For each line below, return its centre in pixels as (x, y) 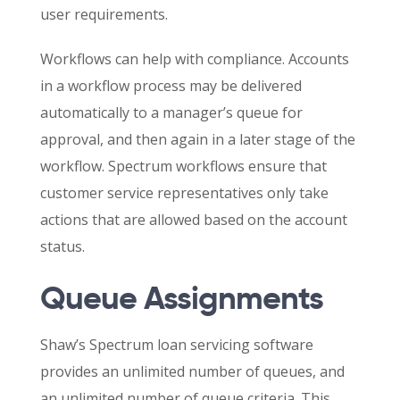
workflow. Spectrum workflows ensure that (183, 166)
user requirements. (104, 14)
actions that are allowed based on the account (194, 219)
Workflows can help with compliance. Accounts (195, 58)
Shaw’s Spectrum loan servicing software (177, 344)
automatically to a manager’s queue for (171, 112)
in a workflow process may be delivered (171, 85)
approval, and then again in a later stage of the (198, 139)
